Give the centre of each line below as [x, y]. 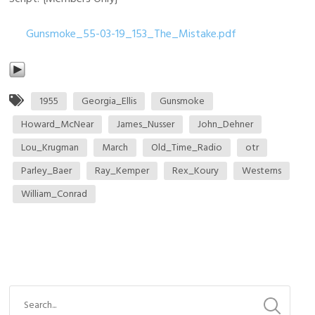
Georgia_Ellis [109, 101]
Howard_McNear [58, 124]
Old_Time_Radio [187, 147]
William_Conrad [54, 194]
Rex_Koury [196, 171]
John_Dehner [226, 124]
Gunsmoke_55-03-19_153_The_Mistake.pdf [131, 34]
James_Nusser [146, 124]
